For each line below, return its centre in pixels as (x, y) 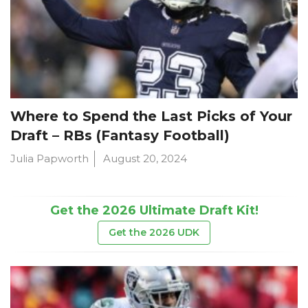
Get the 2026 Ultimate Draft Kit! (154, 210)
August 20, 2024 (145, 158)
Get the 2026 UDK (154, 232)
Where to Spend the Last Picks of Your (151, 116)
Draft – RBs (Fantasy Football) (120, 135)
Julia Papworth (49, 158)
